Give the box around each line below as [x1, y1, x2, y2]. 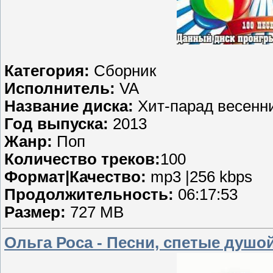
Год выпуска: [4, 115, 108, 133]
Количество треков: [4, 151, 160, 168]
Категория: [4, 62, 90, 80]
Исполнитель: [4, 80, 115, 97]
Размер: [4, 204, 66, 221]
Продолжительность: [4, 186, 178, 204]
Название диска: [4, 97, 133, 115]
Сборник [90, 62, 156, 80]
